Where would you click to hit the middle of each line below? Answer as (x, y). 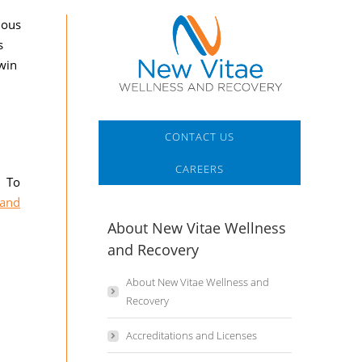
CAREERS (199, 169)
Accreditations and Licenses (191, 336)
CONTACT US (199, 137)
